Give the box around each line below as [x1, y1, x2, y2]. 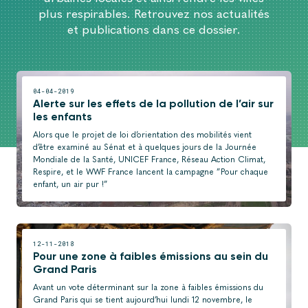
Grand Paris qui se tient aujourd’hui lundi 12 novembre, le [33, 295, 252, 305]
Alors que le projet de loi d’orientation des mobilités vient [33, 130, 252, 140]
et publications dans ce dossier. [67, 22, 241, 37]
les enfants [33, 110, 92, 124]
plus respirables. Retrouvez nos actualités [38, 6, 269, 21]
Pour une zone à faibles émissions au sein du [33, 250, 268, 263]
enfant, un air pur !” [33, 179, 108, 190]
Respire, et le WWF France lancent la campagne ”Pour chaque [33, 167, 268, 177]
